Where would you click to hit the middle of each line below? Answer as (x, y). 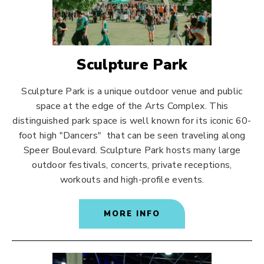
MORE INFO (132, 214)
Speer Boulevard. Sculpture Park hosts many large (132, 150)
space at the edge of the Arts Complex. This (132, 106)
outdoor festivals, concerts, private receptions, (132, 165)
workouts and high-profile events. (132, 180)
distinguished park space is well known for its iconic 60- (132, 121)
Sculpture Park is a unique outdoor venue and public (132, 91)
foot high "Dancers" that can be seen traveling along (132, 136)
